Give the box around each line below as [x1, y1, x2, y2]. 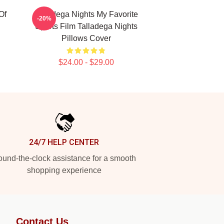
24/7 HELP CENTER [29, 137, 99, 147]
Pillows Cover [61, 34, 111, 42]
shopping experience [26, 166, 101, 174]
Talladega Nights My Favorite [34, 10, 138, 18]
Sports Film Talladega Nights [34, 22, 137, 30]
